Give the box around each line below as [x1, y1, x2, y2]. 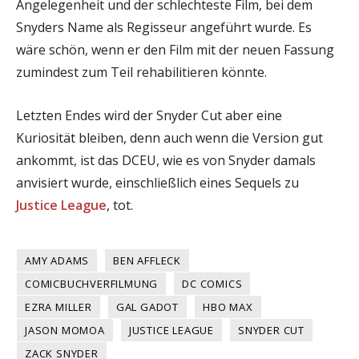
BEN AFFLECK [113, 252, 182, 268]
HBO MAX [203, 299, 253, 314]
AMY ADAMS [25, 252, 90, 268]
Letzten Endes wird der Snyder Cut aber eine [16, 106, 282, 124]
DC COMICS [182, 276, 243, 291]
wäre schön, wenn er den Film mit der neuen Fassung [16, 40, 334, 58]
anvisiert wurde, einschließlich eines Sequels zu [16, 173, 299, 192]
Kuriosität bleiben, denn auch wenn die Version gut [16, 128, 323, 147]
